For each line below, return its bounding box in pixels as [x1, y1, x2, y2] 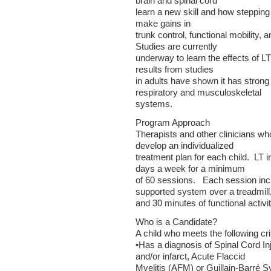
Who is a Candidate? [135, 217, 217, 227]
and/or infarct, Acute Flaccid [135, 252, 245, 261]
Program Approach [135, 118, 210, 128]
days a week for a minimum [135, 164, 245, 174]
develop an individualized [135, 141, 233, 151]
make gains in [135, 19, 191, 28]
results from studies [135, 65, 214, 74]
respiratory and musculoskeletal [135, 88, 261, 97]
